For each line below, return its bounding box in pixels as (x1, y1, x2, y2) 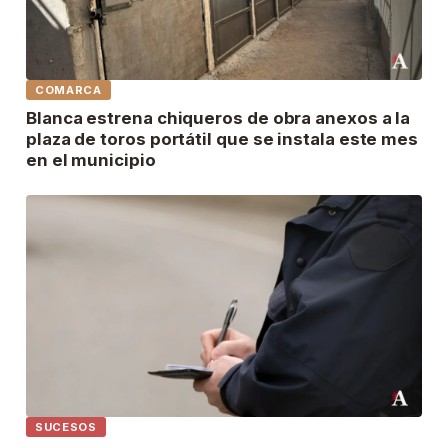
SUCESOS (35, 420, 97, 435)
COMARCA (35, 82, 102, 97)
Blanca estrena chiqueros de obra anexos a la (26, 107, 411, 128)
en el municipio (26, 149, 156, 170)
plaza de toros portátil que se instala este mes (26, 128, 419, 149)
